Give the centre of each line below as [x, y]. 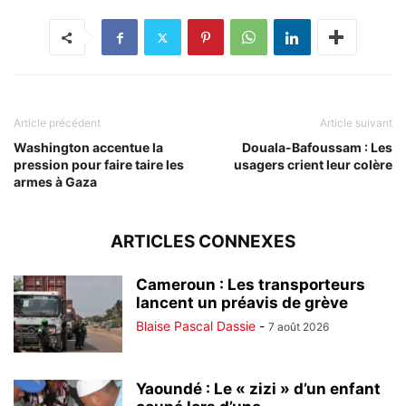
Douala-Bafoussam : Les [317, 148]
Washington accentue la [88, 148]
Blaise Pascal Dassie [196, 326]
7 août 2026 [299, 327]
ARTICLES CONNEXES [203, 242]
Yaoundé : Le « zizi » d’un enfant [258, 389]
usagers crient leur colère [313, 165]
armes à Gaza [55, 182]
